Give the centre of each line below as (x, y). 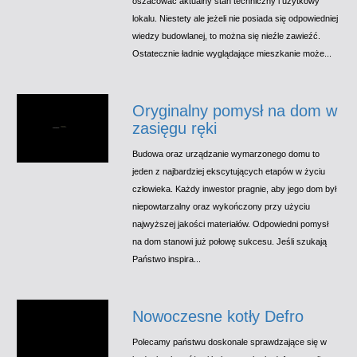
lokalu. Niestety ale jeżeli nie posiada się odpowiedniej (235, 18)
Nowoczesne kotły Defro (218, 316)
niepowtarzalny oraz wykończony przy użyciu (222, 206)
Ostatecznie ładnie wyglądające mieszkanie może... (232, 53)
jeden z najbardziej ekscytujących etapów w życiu (229, 171)
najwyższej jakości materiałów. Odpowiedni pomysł (231, 224)
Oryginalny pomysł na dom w (235, 110)
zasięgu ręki (175, 128)
